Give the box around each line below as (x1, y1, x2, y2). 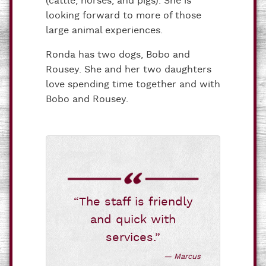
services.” (106, 229, 160, 245)
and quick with (90, 211, 176, 227)
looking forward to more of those (46, 9, 201, 22)
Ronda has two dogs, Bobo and (46, 48, 190, 61)
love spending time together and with (46, 78, 220, 91)
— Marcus (164, 251, 201, 262)
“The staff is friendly (73, 194, 193, 210)
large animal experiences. (46, 24, 163, 37)
